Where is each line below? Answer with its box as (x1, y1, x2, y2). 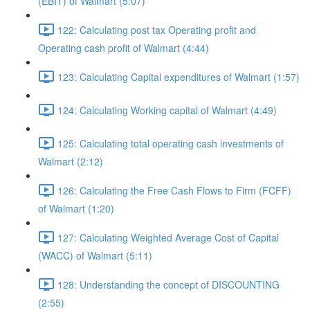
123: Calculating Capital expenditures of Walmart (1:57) (57, 69, 300, 84)
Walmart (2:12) (38, 154, 103, 168)
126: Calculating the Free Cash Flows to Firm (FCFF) (57, 183, 291, 197)
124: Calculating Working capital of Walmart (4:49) (57, 102, 277, 117)
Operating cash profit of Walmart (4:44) (38, 41, 209, 55)
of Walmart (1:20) (38, 201, 114, 215)
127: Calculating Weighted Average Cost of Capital (57, 230, 279, 244)
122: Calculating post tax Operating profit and (57, 22, 256, 37)
